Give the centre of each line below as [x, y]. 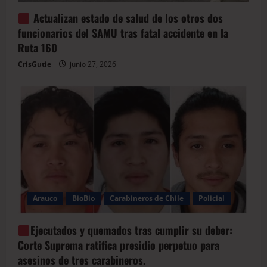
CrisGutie [35, 64]
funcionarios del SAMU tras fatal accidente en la [123, 33]
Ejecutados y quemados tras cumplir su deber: [131, 230]
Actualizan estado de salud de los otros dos [126, 18]
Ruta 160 [38, 48]
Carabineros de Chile [147, 198]
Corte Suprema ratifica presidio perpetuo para [119, 245]
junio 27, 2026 [92, 64]
